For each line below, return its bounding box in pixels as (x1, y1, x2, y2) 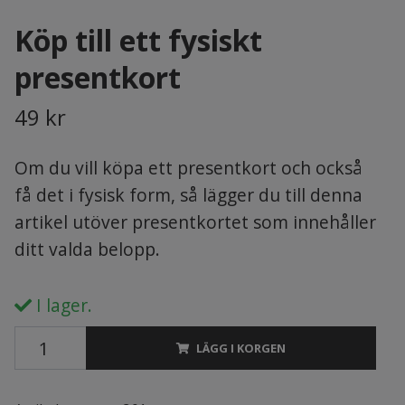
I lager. (31, 293, 92, 317)
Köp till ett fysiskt (14, 21, 262, 60)
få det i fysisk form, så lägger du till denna (14, 183, 363, 207)
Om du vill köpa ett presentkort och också (14, 155, 363, 180)
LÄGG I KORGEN (195, 340, 286, 356)
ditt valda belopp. (14, 237, 160, 261)
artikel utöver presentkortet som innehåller (14, 210, 376, 234)
